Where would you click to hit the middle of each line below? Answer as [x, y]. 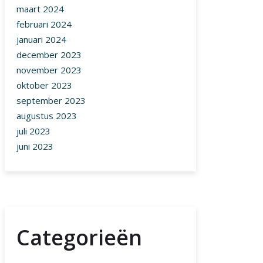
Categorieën [79, 238]
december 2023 [49, 55]
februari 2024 [44, 24]
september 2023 [51, 101]
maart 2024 [40, 9]
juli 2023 [33, 131]
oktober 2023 [44, 85]
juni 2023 [35, 146]
